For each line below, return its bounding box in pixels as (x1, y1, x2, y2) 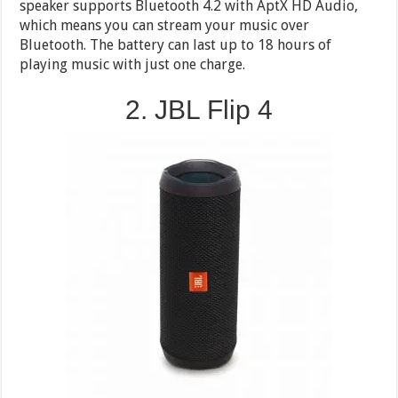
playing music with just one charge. (20, 55, 246, 73)
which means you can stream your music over (20, 16, 310, 34)
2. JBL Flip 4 (124, 94, 273, 124)
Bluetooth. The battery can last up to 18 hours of (20, 36, 332, 53)
